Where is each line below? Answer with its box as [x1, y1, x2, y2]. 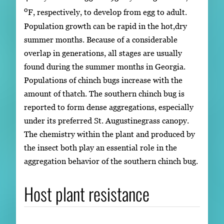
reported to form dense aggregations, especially [24, 102, 193, 111]
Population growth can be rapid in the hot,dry [24, 21, 187, 30]
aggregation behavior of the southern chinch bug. [24, 156, 198, 165]
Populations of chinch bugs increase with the [24, 75, 182, 84]
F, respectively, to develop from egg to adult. [28, 7, 187, 17]
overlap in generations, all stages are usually [24, 48, 182, 57]
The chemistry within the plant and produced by [24, 129, 195, 138]
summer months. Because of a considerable [24, 34, 177, 44]
